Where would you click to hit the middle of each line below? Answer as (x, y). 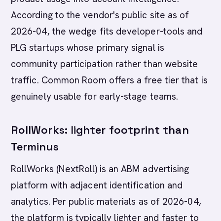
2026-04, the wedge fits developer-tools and (107, 31)
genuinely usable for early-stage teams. (95, 96)
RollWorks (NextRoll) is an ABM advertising (100, 169)
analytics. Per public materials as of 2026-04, (106, 202)
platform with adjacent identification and (97, 185)
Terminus (35, 147)
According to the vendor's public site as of (100, 15)
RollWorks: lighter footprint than (100, 130)
